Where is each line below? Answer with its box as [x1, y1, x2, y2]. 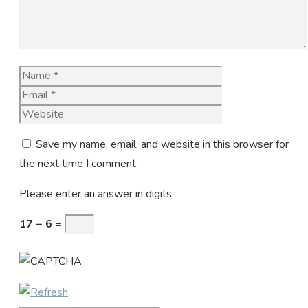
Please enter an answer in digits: [19, 186, 174, 201]
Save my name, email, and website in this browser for [36, 136, 289, 152]
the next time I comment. [19, 155, 138, 171]
